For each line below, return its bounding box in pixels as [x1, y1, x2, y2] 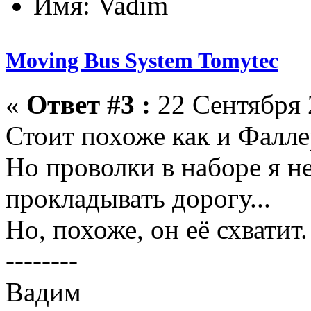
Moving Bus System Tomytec [6, 47, 278, 73]
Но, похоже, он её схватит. [6, 214, 308, 244]
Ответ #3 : [26, 89, 151, 119]
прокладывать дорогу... [6, 183, 271, 213]
